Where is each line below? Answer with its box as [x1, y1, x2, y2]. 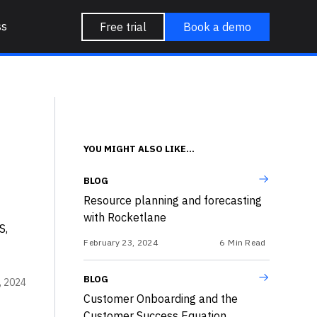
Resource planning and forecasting [83, 193, 263, 207]
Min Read [228, 237, 266, 248]
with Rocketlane [83, 210, 167, 224]
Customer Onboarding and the [83, 292, 238, 306]
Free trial [99, 19, 146, 34]
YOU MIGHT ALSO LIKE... [83, 143, 195, 155]
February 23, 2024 [83, 237, 158, 248]
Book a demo [183, 19, 251, 34]
